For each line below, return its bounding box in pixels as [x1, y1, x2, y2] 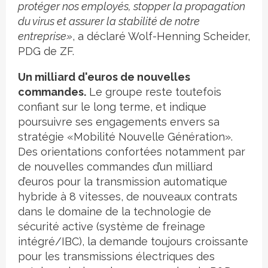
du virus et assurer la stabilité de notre [18, 15, 200, 28]
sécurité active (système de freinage [18, 220, 205, 233]
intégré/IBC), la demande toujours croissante [18, 235, 248, 248]
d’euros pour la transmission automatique [18, 175, 227, 188]
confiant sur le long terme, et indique [18, 100, 206, 114]
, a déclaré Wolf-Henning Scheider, [72, 30, 250, 43]
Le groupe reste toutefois [86, 86, 221, 99]
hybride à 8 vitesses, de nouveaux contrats [18, 190, 237, 203]
